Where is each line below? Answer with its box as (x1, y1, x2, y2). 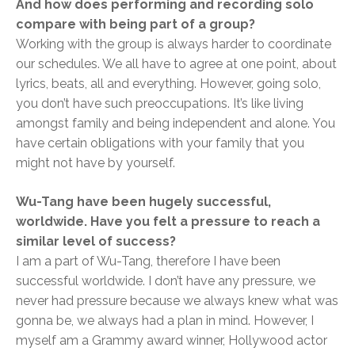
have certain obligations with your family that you (16, 136, 304, 151)
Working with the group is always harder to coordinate (16, 36, 331, 52)
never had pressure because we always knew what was (16, 293, 338, 309)
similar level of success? (16, 234, 176, 250)
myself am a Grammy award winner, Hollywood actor (16, 333, 327, 349)
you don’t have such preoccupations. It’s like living (16, 96, 303, 112)
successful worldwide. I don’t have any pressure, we (16, 273, 315, 289)
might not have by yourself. (16, 155, 175, 171)
